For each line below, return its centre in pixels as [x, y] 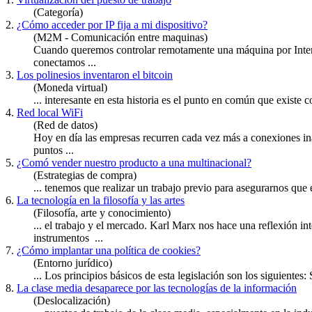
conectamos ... [65, 63]
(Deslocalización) [72, 301]
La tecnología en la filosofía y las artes [101, 201]
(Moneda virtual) [70, 88]
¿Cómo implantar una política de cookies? [109, 251]
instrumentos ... [68, 238]
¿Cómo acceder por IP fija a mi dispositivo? [112, 25]
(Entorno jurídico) [73, 263]
